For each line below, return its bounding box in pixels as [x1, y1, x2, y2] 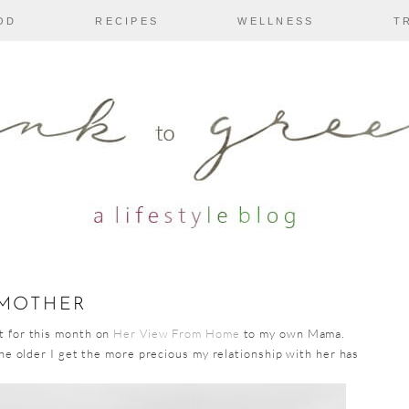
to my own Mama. [239, 326, 346, 341]
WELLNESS [237, 16, 315, 26]
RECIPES [95, 16, 159, 26]
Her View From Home [113, 326, 240, 341]
